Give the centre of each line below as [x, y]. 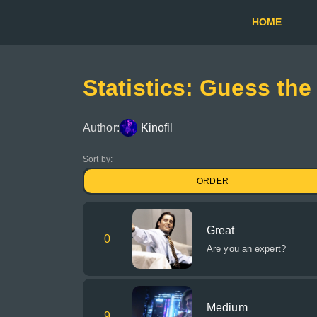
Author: [101, 127]
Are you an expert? [246, 249]
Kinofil [157, 127]
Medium [227, 307]
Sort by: [98, 159]
